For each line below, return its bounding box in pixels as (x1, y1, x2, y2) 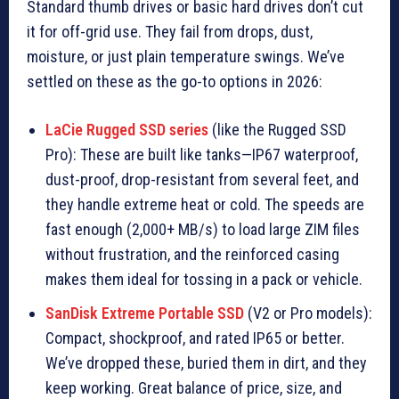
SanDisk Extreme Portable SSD (45, 303, 244, 322)
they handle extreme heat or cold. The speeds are (45, 194, 364, 214)
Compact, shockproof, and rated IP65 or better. (45, 328, 345, 347)
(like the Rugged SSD (208, 119, 346, 139)
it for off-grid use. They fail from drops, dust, (27, 21, 313, 41)
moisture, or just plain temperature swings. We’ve (27, 46, 345, 66)
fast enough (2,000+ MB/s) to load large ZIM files (45, 219, 360, 239)
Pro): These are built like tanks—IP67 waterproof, (45, 144, 358, 164)
